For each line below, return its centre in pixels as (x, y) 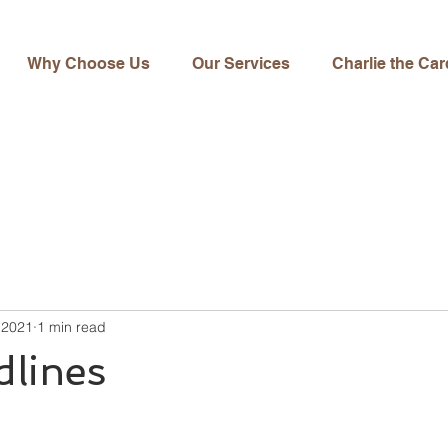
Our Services (241, 63)
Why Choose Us (88, 63)
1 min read (71, 326)
